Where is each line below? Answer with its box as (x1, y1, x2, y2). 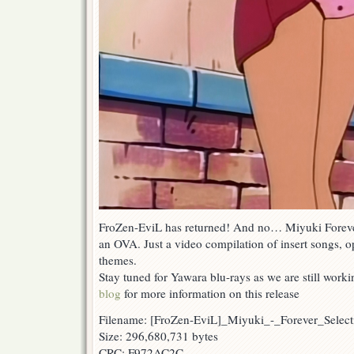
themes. (99, 252, 137, 269)
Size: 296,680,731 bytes (99, 328, 218, 345)
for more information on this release (121, 285, 299, 302)
